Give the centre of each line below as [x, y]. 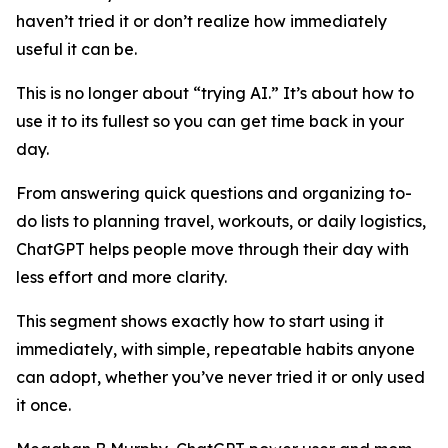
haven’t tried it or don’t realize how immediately [201, 21]
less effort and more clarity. [121, 277]
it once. [43, 405]
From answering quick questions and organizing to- [214, 193]
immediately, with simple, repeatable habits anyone [215, 349]
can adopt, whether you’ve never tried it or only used [220, 377]
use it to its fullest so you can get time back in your [210, 121]
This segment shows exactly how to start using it [200, 321]
